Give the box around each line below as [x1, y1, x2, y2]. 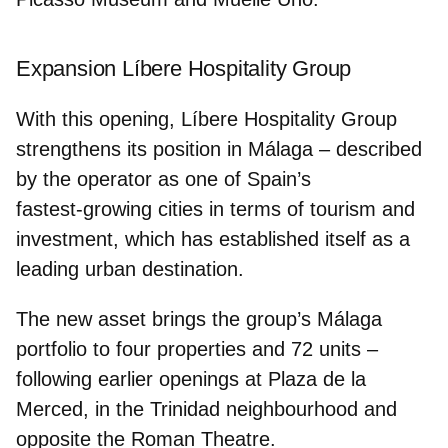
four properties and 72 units [116, 337, 361, 360]
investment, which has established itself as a [16, 227, 410, 250]
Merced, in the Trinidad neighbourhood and [16, 397, 397, 420]
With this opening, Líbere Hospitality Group [16, 107, 397, 130]
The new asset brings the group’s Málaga [16, 307, 382, 330]
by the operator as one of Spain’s [16, 167, 311, 190]
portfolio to [16, 337, 116, 360]
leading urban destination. [16, 257, 244, 280]
